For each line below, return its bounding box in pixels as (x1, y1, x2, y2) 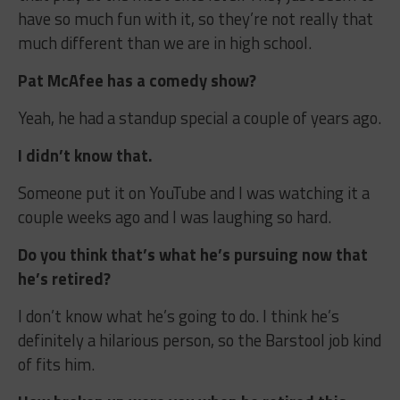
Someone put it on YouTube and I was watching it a (17, 180, 370, 206)
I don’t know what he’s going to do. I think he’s (17, 304, 339, 329)
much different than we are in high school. (17, 30, 312, 56)
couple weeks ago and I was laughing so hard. (17, 204, 331, 230)
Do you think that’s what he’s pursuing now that (17, 242, 368, 268)
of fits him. (17, 352, 95, 378)
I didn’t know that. (17, 143, 153, 169)
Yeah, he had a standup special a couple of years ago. (17, 105, 381, 131)
